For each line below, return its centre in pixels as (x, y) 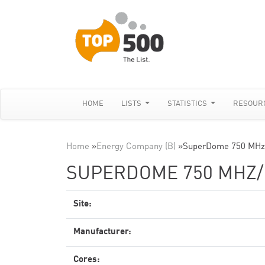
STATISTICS (188, 104)
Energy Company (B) (136, 147)
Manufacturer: (102, 232)
